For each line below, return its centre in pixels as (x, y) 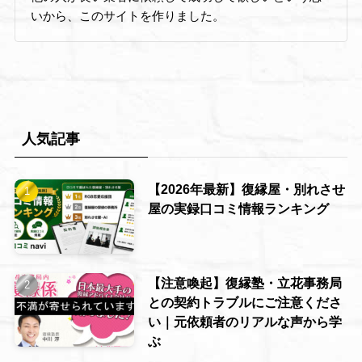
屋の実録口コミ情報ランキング (238, 208)
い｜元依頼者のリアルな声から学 (244, 321)
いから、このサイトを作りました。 (128, 16)
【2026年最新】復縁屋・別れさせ (246, 189)
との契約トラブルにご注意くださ (244, 302)
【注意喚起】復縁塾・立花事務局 (244, 282)
